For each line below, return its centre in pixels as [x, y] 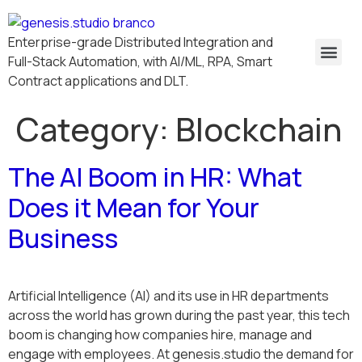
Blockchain [259, 129]
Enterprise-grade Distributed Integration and [141, 42]
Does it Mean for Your [134, 208]
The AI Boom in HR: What [155, 177]
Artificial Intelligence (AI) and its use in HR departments [168, 296]
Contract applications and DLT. [98, 81]
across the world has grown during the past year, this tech [179, 315]
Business [63, 238]
